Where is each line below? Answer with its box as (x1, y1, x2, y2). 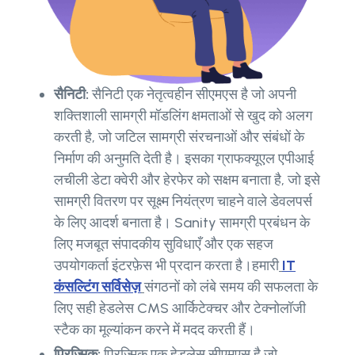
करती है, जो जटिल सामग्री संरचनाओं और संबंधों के (54, 128, 304, 147)
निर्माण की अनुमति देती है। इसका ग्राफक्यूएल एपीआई (54, 150, 314, 168)
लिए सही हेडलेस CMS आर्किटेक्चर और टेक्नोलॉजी (54, 300, 306, 318)
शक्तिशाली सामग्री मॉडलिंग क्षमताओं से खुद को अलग (54, 107, 312, 125)
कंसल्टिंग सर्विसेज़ (54, 278, 141, 296)
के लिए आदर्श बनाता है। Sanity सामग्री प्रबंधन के (54, 214, 310, 232)
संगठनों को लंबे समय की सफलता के (144, 278, 318, 296)
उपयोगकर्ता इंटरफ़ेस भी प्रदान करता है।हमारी (54, 257, 279, 275)
